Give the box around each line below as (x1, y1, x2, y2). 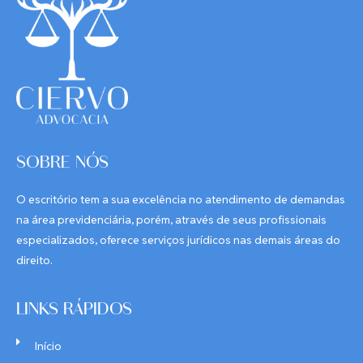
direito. (16, 252, 53, 267)
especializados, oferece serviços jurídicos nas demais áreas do (16, 232, 340, 247)
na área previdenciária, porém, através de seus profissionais (16, 211, 327, 227)
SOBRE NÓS (16, 156, 109, 173)
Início (34, 338, 62, 353)
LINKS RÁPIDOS (16, 302, 132, 320)
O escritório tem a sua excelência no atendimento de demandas (16, 191, 345, 207)
